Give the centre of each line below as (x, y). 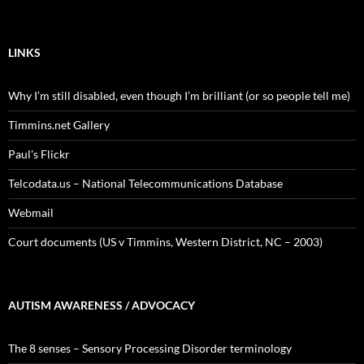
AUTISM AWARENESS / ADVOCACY (102, 305)
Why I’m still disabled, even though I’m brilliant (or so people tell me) (179, 95)
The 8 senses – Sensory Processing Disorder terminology (150, 348)
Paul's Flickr (39, 154)
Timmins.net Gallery (59, 125)
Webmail (31, 212)
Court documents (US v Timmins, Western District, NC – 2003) (165, 242)
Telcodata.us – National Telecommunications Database (145, 183)
